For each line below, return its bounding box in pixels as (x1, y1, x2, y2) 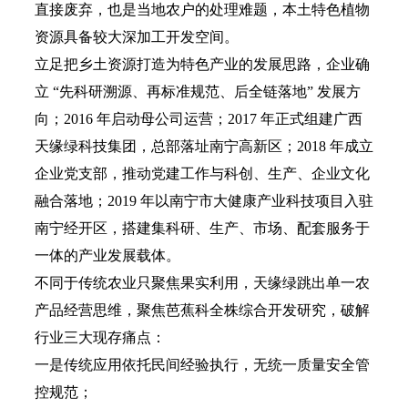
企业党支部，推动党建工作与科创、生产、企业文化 (35, 166, 370, 181)
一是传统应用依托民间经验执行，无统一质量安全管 (35, 357, 370, 372)
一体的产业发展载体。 (35, 248, 180, 263)
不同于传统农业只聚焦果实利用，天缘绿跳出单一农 (35, 275, 370, 291)
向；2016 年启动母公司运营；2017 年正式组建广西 (35, 111, 362, 127)
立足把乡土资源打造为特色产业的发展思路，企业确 (35, 56, 370, 72)
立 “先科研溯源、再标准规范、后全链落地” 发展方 (35, 84, 361, 99)
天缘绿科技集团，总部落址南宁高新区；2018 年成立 (35, 138, 373, 154)
